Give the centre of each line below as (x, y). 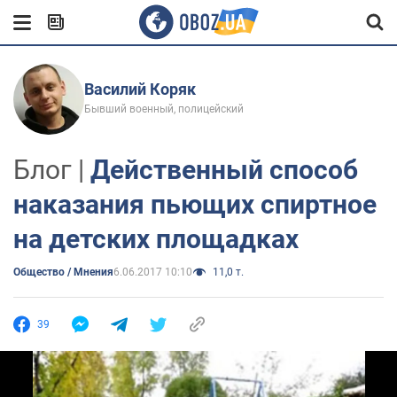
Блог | (52, 170)
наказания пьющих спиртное (195, 204)
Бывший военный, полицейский (164, 109)
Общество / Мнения (63, 272)
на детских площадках (156, 239)
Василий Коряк (140, 89)
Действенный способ (224, 170)
